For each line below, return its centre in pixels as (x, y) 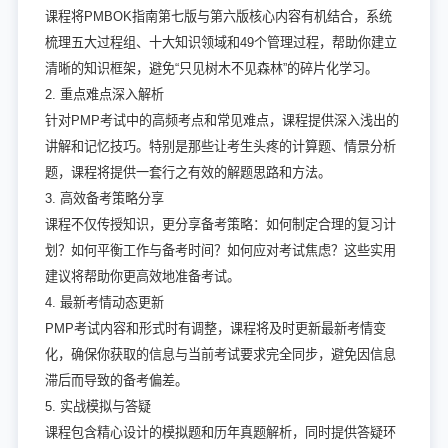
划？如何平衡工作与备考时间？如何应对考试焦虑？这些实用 (220, 250)
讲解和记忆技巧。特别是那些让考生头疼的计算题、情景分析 (220, 146)
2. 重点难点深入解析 (104, 94)
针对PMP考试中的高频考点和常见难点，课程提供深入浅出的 (221, 120)
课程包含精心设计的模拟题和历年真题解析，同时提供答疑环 (220, 432)
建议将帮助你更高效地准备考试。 (142, 276)
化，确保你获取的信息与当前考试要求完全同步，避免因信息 (220, 354)
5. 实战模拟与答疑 (97, 406)
